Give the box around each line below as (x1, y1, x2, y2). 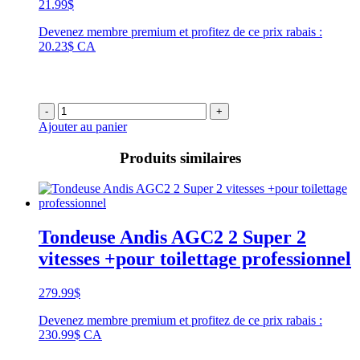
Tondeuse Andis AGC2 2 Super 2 (39, 227, 306, 248)
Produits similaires (119, 149, 241, 166)
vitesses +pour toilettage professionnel (39, 248, 351, 270)
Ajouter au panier (39, 119, 127, 133)
